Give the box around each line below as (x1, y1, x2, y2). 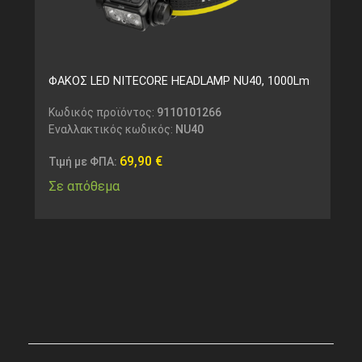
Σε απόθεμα (48, 179, 120, 195)
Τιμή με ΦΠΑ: (48, 155, 120, 169)
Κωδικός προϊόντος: (48, 106, 157, 120)
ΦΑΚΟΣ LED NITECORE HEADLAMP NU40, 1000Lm (48, 74, 309, 88)
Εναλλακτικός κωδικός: (48, 123, 175, 137)
